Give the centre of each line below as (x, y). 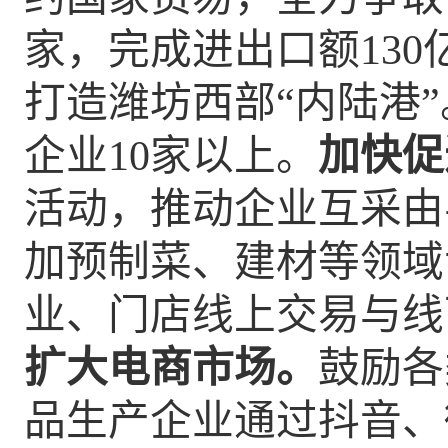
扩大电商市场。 (171, 368)
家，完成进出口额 (192, 50)
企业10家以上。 (171, 156)
